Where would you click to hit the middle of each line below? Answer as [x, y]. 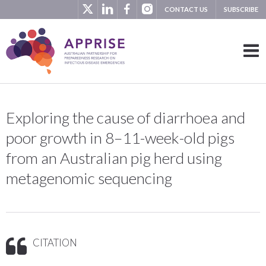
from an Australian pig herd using [114, 158]
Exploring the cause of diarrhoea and [126, 118]
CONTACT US [186, 9]
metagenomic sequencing [89, 178]
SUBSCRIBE [241, 9]
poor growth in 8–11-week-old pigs [120, 138]
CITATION [55, 243]
